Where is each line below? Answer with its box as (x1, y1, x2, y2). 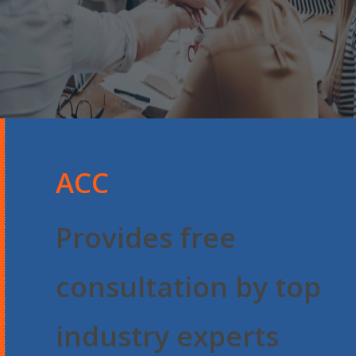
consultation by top (55, 267, 321, 305)
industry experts (55, 316, 279, 354)
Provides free (55, 218, 236, 256)
